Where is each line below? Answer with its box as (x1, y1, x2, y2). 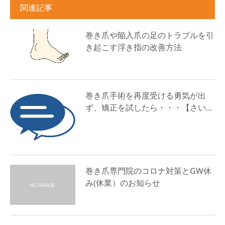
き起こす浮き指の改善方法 (85, 41, 182, 53)
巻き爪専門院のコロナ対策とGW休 (85, 165, 211, 177)
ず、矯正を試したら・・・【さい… (85, 101, 212, 113)
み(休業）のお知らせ (85, 177, 160, 189)
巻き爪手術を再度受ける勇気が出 (85, 89, 206, 101)
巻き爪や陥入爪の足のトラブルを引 (85, 29, 214, 41)
